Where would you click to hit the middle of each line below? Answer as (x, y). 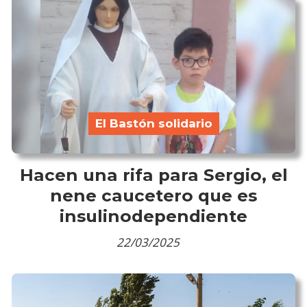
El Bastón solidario (153, 124)
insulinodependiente (153, 216)
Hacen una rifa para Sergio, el (153, 174)
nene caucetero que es (153, 195)
